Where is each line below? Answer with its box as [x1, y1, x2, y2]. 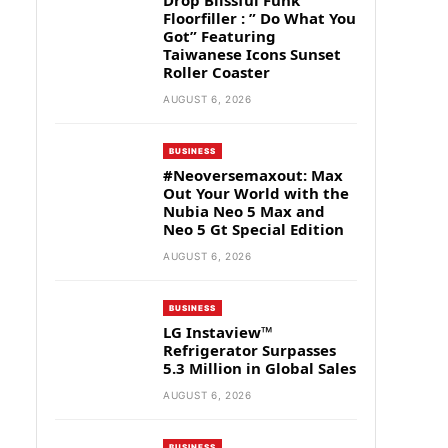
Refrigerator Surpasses [163, 340, 336, 360]
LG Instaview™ [163, 322, 273, 342]
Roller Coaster [163, 62, 270, 82]
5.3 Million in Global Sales [163, 358, 356, 378]
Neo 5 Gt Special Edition [163, 219, 344, 239]
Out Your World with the [163, 183, 349, 203]
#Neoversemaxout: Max [163, 165, 343, 185]
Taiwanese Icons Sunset [163, 44, 341, 64]
